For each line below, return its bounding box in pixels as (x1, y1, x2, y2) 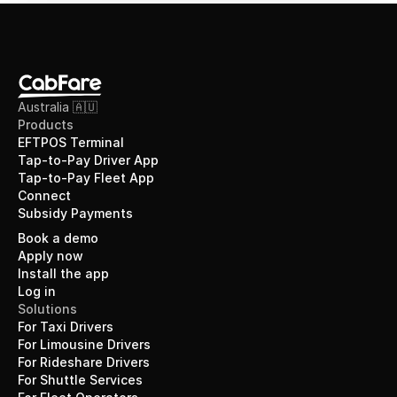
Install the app (18, 266, 109, 281)
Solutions (18, 301, 77, 316)
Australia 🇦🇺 (18, 99, 97, 114)
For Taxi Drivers (18, 319, 113, 334)
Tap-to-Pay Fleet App (18, 170, 154, 185)
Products (18, 117, 74, 132)
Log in (18, 284, 56, 299)
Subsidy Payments (18, 206, 133, 221)
